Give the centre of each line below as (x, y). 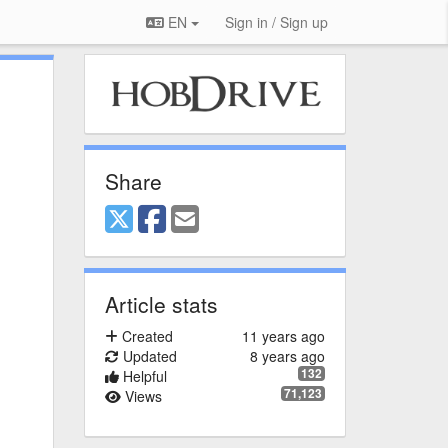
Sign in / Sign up (276, 22)
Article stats (161, 304)
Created (145, 336)
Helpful (142, 376)
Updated (147, 356)
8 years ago (287, 356)
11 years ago (283, 336)
